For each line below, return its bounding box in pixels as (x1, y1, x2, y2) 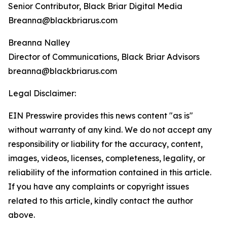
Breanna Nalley (8, 37, 70, 48)
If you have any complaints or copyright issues (8, 181, 189, 192)
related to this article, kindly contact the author (8, 196, 193, 206)
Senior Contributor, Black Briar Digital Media (8, 1, 182, 12)
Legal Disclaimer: (8, 88, 76, 99)
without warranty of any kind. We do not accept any (8, 125, 212, 135)
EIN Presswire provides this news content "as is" (8, 110, 193, 121)
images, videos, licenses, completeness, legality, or (8, 153, 205, 164)
